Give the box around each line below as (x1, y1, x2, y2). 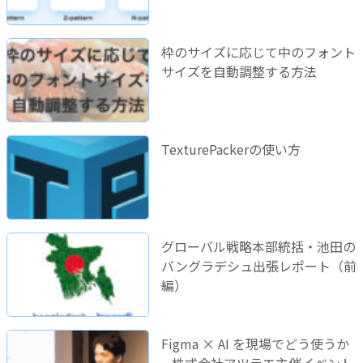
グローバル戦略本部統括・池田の (160, 236, 356, 256)
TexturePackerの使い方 (160, 139, 301, 159)
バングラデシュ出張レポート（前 (160, 255, 357, 275)
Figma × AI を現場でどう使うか (160, 333, 349, 353)
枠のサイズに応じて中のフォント (160, 41, 356, 62)
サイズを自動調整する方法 (160, 61, 317, 81)
